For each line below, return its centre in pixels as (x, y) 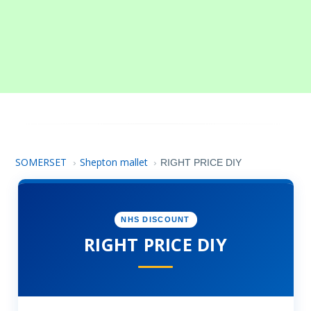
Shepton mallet (114, 162)
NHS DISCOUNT (155, 220)
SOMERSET (41, 162)
